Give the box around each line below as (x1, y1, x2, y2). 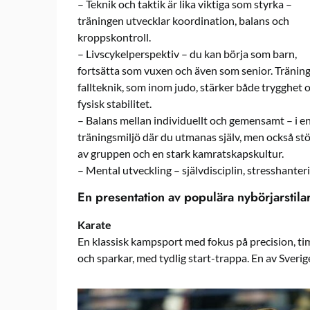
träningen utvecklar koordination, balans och (77, 13, 289, 27)
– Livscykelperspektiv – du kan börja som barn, (77, 46, 297, 60)
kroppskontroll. (77, 30, 151, 44)
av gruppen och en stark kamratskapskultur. (77, 146, 284, 160)
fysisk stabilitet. (77, 96, 152, 110)
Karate (77, 217, 111, 231)
